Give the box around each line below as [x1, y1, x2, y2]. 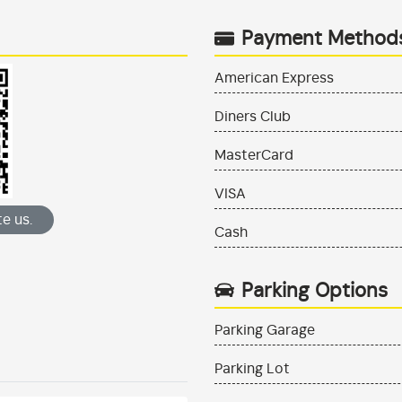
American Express [214, 71, 334, 86]
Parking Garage [214, 323, 315, 338]
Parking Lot [214, 362, 290, 377]
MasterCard [214, 148, 293, 163]
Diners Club [214, 109, 291, 125]
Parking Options [241, 281, 388, 301]
